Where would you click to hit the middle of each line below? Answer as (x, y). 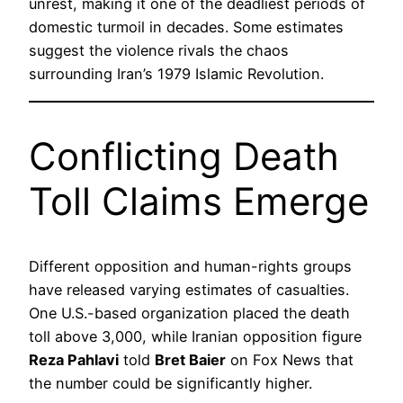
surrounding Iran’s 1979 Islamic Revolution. (176, 74)
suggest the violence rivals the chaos (159, 51)
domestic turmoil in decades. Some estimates (186, 27)
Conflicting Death (184, 156)
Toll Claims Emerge (199, 201)
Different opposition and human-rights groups (190, 267)
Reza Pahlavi (74, 360)
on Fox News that (290, 360)
